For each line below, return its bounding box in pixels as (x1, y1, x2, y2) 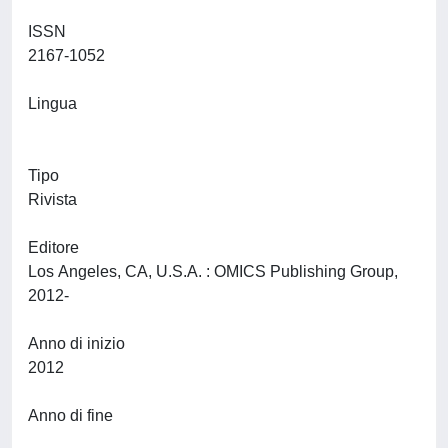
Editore (28, 239, 79, 256)
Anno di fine (28, 407, 113, 424)
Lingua (28, 95, 77, 112)
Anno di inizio (28, 335, 125, 352)
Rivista (28, 191, 77, 208)
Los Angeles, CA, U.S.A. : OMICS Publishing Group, (28, 263, 398, 280)
